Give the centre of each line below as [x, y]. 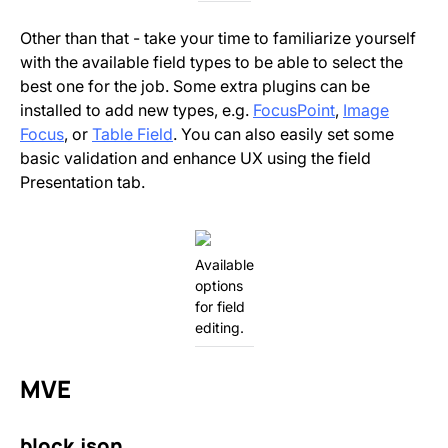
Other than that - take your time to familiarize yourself [218, 38]
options [218, 285]
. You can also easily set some [283, 134]
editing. [219, 327]
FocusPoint [294, 110]
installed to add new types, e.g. [136, 110]
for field [219, 306]
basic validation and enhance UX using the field [195, 158]
